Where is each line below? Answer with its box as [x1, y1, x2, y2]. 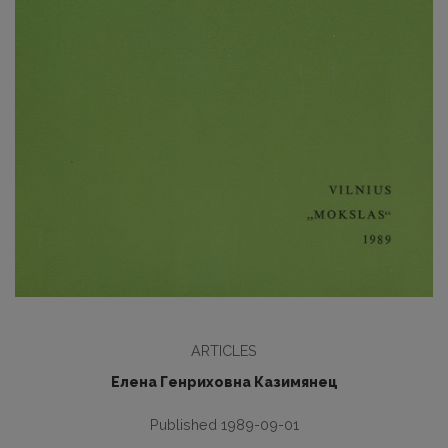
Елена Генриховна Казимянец [110, 374, 338, 391]
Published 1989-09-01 [149, 416, 299, 434]
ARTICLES [191, 342, 257, 360]
